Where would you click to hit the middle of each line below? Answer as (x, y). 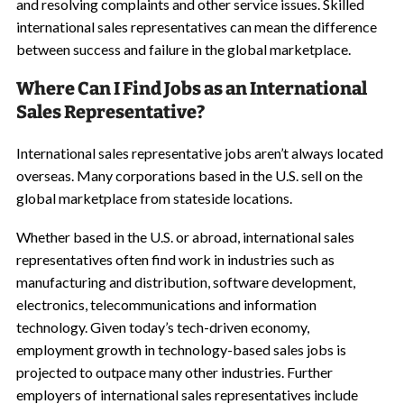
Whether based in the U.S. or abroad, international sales (185, 237)
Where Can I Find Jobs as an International (191, 88)
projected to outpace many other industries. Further (174, 372)
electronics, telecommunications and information (166, 304)
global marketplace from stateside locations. (154, 198)
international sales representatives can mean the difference (196, 27)
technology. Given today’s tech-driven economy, (162, 327)
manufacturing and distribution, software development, (185, 282)
